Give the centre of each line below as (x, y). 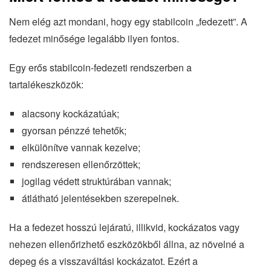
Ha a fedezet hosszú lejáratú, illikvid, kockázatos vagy (124, 227)
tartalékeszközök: (46, 85)
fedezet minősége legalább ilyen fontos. (94, 39)
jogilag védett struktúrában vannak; (96, 181)
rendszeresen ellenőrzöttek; (81, 165)
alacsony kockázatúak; (70, 114)
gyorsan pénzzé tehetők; (74, 131)
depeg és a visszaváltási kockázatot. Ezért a (103, 261)
